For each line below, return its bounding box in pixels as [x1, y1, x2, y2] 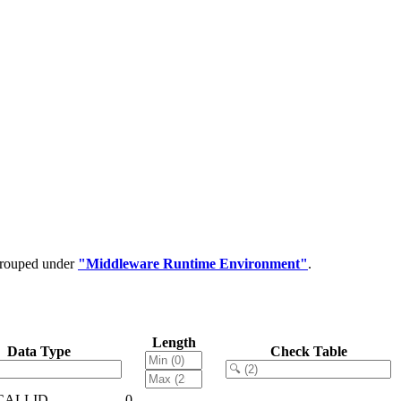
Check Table [269, 343, 347, 359]
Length [151, 334, 196, 350]
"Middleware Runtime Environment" [78, 255, 308, 271]
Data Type [7, 343, 71, 359]
